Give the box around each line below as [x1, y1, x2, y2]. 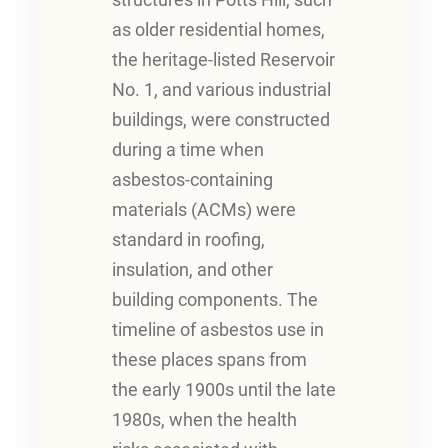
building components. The [112, 290, 318, 311]
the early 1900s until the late [112, 380, 336, 401]
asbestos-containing [112, 170, 273, 191]
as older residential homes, [112, 20, 325, 41]
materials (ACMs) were [112, 200, 296, 221]
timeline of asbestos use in [112, 320, 324, 341]
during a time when [112, 140, 264, 161]
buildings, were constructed [112, 110, 330, 131]
